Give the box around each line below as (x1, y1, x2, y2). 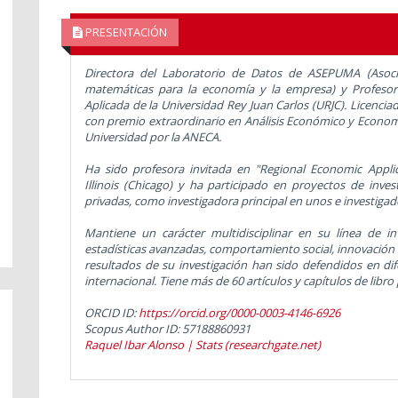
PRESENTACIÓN (82, 24, 167, 40)
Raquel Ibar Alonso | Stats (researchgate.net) (84, 336, 321, 353)
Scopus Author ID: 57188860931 (84, 320, 251, 337)
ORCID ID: (84, 304, 139, 321)
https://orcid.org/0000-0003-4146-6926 (138, 304, 340, 321)
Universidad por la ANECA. (84, 128, 221, 145)
